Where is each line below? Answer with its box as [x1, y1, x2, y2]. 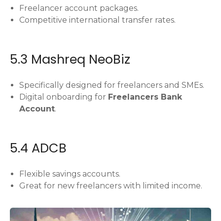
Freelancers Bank [108, 92, 183, 102]
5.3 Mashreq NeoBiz [10, 50, 130, 68]
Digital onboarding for [19, 92, 109, 102]
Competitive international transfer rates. [19, 15, 176, 25]
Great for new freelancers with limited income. [19, 181, 203, 191]
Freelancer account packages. [19, 3, 139, 13]
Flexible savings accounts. [19, 169, 121, 179]
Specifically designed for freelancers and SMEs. [19, 80, 205, 90]
